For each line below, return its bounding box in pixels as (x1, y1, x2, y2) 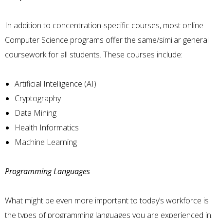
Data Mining (15, 107, 56, 118)
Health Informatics (15, 122, 79, 133)
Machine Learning (15, 136, 77, 147)
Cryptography (15, 92, 61, 104)
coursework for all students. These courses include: (5, 49, 182, 60)
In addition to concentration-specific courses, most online (5, 19, 203, 31)
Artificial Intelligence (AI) (15, 78, 96, 89)
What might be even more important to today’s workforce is (5, 195, 209, 206)
